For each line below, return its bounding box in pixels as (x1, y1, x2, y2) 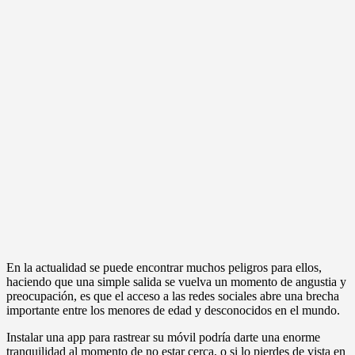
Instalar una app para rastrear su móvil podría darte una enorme (6, 330, 320, 344)
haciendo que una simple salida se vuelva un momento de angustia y (6, 274, 346, 288)
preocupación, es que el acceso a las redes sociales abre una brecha (6, 288, 339, 303)
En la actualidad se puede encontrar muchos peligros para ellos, (6, 260, 322, 274)
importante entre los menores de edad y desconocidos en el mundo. (6, 303, 340, 317)
